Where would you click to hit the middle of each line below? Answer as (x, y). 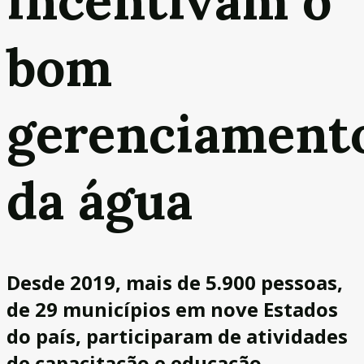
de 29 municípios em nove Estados (172, 309)
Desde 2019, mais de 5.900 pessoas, (175, 282)
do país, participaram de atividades (177, 336)
